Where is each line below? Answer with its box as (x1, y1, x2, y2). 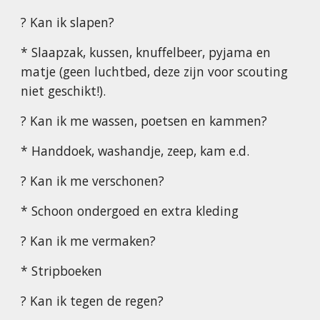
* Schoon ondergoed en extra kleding (21, 202, 239, 219)
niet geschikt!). (21, 82, 106, 99)
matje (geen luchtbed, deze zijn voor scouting (21, 63, 289, 80)
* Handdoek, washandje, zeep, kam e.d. (21, 142, 250, 159)
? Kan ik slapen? (21, 14, 115, 31)
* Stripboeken (21, 262, 103, 279)
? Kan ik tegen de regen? (21, 292, 164, 309)
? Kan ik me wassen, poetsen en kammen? (21, 112, 268, 129)
